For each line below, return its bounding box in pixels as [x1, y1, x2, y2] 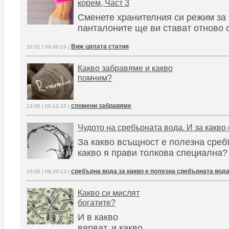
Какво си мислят [78, 188, 140, 197]
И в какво [78, 212, 118, 222]
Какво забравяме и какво [78, 63, 173, 73]
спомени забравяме [71, 102, 131, 109]
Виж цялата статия [71, 43, 129, 50]
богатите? [78, 198, 116, 207]
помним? [78, 73, 112, 82]
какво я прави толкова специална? [78, 148, 227, 158]
